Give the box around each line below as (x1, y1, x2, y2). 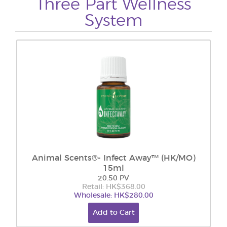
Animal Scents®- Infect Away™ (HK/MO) (31, 154, 196, 162)
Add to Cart (92, 209, 135, 216)
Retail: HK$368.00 (82, 183, 145, 191)
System (85, 13, 142, 29)
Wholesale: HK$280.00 (73, 192, 154, 199)
